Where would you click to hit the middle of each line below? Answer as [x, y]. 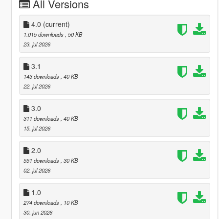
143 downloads [42, 76]
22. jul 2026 [37, 86]
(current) [56, 24]
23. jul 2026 [37, 44]
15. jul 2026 [37, 128]
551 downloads [42, 160]
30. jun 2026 [38, 212]
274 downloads [42, 202]
